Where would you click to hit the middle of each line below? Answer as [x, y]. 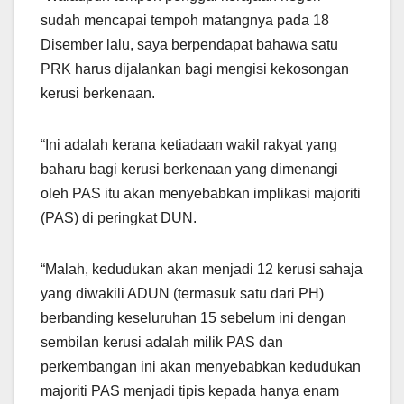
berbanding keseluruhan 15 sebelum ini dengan [193, 317]
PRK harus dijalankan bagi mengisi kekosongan [195, 69]
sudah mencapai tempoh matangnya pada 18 [185, 20]
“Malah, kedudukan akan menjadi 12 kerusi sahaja [202, 269]
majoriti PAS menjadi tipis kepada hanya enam [190, 390]
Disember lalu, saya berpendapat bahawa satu [189, 44]
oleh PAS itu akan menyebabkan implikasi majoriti [201, 193]
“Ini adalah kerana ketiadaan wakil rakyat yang [189, 144]
